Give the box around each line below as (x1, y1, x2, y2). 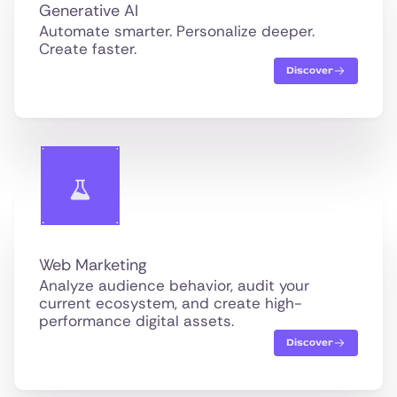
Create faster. (39, 38, 136, 58)
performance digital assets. (39, 310, 234, 331)
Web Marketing (39, 253, 147, 276)
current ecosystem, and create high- (39, 292, 302, 313)
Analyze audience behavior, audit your (39, 275, 309, 295)
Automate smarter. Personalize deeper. (39, 20, 315, 41)
